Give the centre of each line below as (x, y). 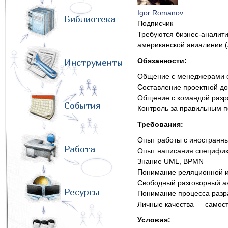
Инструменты (93, 62)
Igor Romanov (160, 13)
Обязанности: (162, 61)
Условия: (154, 220)
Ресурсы (82, 192)
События (82, 106)
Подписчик (155, 23)
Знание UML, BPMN (170, 161)
